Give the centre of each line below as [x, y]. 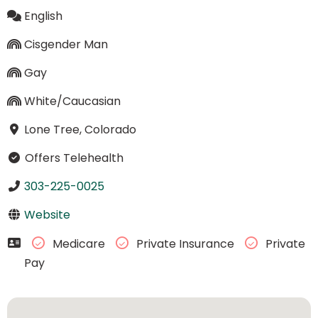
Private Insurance [185, 244]
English [43, 16]
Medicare [78, 244]
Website [47, 214]
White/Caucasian [72, 101]
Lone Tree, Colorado [80, 129]
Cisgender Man [66, 44]
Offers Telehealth [72, 158]
